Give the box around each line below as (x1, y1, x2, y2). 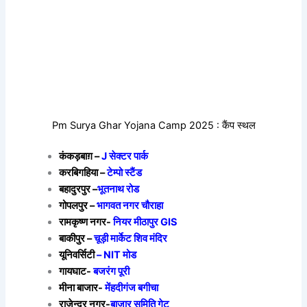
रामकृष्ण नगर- (59, 216, 114, 229)
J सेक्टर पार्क (99, 150, 149, 163)
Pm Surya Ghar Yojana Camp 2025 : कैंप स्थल (51, 119, 256, 132)
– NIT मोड (97, 249, 137, 262)
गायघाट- (59, 265, 94, 278)
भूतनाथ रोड (97, 183, 140, 196)
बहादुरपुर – (59, 183, 98, 196)
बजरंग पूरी (93, 265, 130, 278)
